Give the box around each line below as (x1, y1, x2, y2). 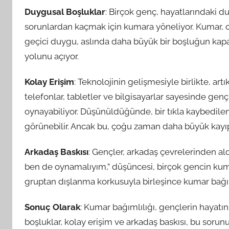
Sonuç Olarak (25, 202, 80, 213)
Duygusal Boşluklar (25, 6, 105, 17)
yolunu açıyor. (25, 51, 79, 61)
